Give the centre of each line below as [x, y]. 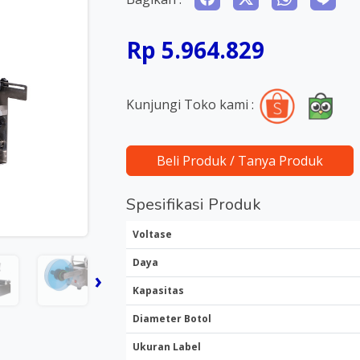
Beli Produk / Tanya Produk [239, 161]
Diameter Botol [172, 319]
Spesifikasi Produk [193, 205]
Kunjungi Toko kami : [190, 105]
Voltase [152, 234]
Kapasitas [158, 290]
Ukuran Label [166, 347]
